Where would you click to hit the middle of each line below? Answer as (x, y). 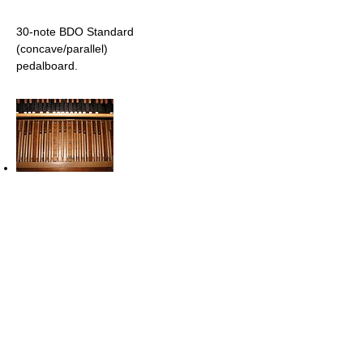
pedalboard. (47, 66)
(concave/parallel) (62, 49)
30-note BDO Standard (75, 32)
